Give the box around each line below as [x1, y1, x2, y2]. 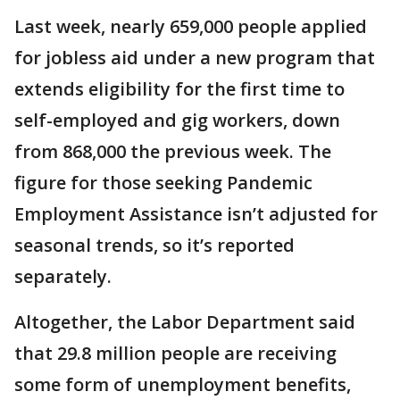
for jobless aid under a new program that [14, 45, 375, 70]
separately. [14, 263, 112, 288]
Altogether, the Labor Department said [14, 309, 355, 334]
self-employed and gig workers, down [14, 107, 340, 132]
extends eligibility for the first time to [14, 76, 345, 101]
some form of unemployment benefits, [14, 371, 351, 396]
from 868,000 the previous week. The [14, 138, 331, 163]
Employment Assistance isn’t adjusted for [14, 201, 378, 226]
